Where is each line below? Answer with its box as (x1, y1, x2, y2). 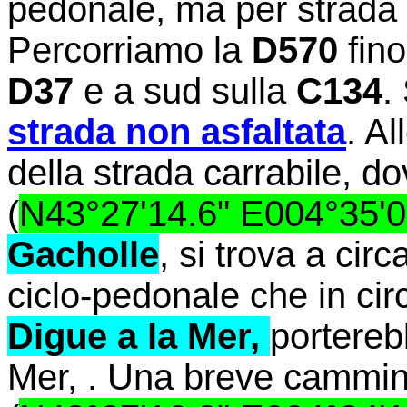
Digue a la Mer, (7, 315, 270, 356)
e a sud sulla (74, 70, 296, 111)
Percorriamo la (7, 29, 252, 70)
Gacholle (7, 233, 159, 274)
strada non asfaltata (7, 111, 346, 152)
